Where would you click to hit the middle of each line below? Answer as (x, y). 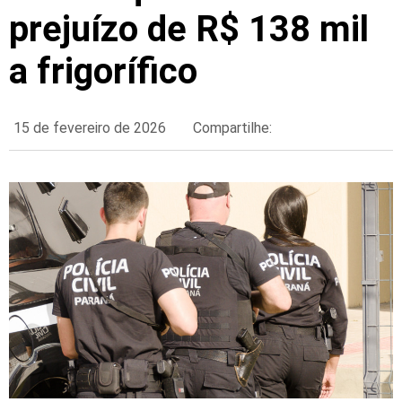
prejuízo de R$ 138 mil (189, 30)
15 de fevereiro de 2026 (90, 128)
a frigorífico (103, 72)
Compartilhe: (232, 128)
